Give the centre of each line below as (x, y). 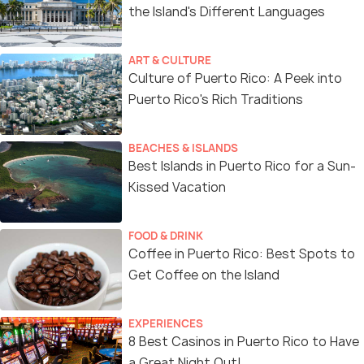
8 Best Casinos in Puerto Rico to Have (244, 341)
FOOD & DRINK (166, 235)
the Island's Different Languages (227, 11)
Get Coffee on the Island (204, 275)
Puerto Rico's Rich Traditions (216, 99)
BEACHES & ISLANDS (183, 147)
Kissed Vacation (177, 187)
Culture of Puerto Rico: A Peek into (235, 78)
